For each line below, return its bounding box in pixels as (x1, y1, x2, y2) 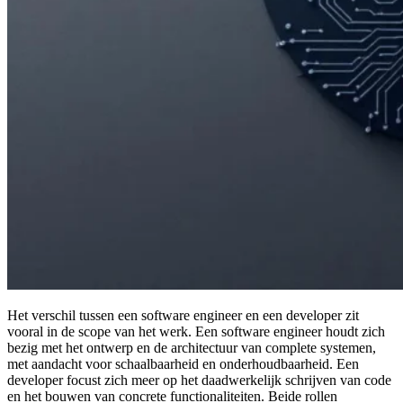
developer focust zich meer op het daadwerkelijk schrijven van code (7, 372, 391, 388)
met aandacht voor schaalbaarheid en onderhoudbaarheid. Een (7, 355, 359, 372)
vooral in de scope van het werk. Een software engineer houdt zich (7, 323, 385, 339)
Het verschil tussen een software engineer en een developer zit (7, 307, 359, 323)
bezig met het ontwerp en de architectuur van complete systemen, (7, 339, 376, 355)
